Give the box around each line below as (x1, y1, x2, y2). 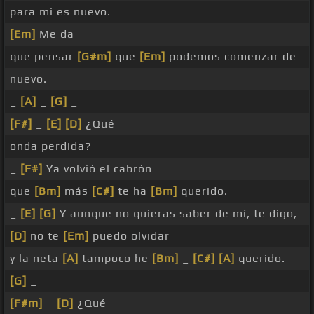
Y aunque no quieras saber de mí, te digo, (56, 207, 297, 221)
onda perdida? (10, 139, 92, 153)
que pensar (10, 50, 77, 64)
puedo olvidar (89, 229, 170, 243)
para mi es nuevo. (10, 5, 111, 19)
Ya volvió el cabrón (43, 162, 152, 176)
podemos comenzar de (165, 50, 296, 64)
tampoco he (78, 252, 152, 266)
